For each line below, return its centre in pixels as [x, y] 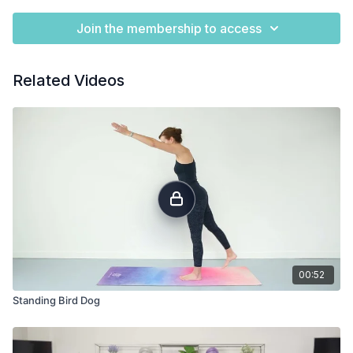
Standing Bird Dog [56, 301]
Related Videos [69, 81]
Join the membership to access [169, 29]
